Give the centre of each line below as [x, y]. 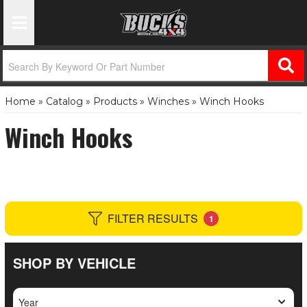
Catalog [64, 101]
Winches [168, 101]
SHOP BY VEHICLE [74, 263]
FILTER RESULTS [153, 218]
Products [115, 101]
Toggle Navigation [61, 28]
